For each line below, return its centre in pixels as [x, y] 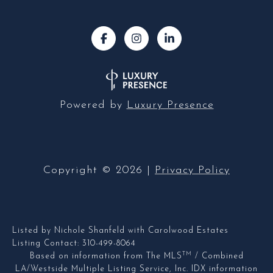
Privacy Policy [192, 170]
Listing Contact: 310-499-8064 [76, 243]
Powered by [93, 105]
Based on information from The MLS [106, 256]
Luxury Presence [170, 105]
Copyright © [77, 170]
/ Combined [218, 256]
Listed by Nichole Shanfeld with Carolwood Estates [120, 230]
